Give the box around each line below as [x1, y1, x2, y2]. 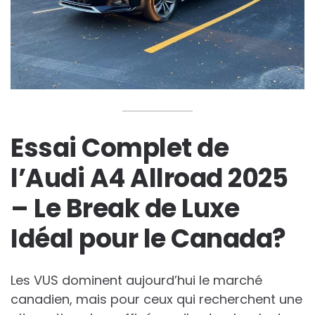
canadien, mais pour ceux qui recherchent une [11, 290, 302, 309]
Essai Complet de [11, 130, 229, 167]
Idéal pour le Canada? [11, 221, 286, 257]
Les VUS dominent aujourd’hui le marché [11, 271, 262, 290]
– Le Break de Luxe [11, 191, 239, 227]
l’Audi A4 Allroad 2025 [11, 160, 288, 197]
